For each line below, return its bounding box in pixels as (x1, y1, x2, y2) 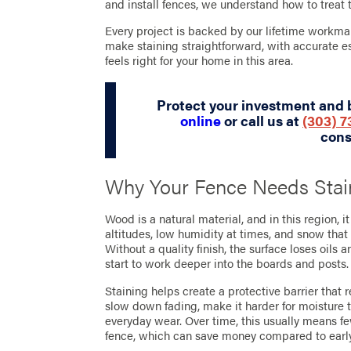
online (180, 110, 222, 131)
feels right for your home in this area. (105, 51, 294, 69)
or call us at (221, 110, 303, 131)
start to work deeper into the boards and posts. (105, 255, 349, 273)
